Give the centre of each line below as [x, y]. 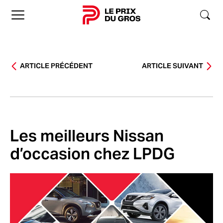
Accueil [124, 19]
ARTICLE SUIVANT [172, 66]
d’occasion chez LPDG [92, 154]
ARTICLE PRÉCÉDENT [56, 66]
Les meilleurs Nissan [87, 136]
